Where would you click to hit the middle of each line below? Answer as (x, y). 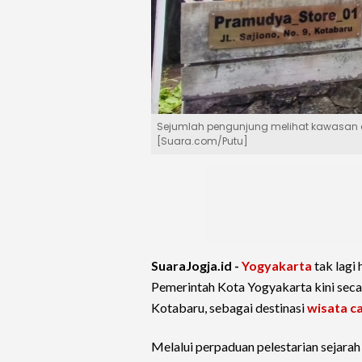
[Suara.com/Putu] (202, 141)
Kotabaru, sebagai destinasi (229, 308)
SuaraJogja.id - (196, 266)
